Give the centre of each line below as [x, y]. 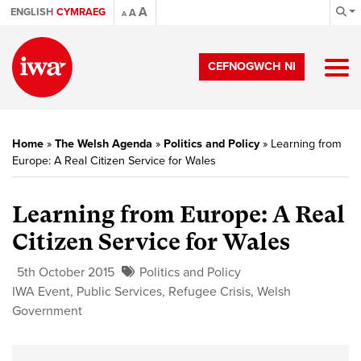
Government [47, 311]
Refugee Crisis [210, 292]
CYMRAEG [81, 12]
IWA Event [41, 292]
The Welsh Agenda [104, 144]
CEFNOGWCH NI [252, 66]
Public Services [119, 292]
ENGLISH [32, 12]
